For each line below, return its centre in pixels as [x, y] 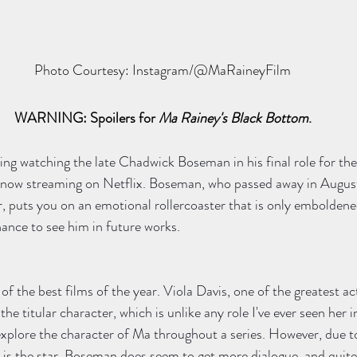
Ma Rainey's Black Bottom [233, 118]
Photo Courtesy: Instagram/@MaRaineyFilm [163, 71]
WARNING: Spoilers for [86, 118]
